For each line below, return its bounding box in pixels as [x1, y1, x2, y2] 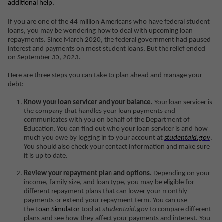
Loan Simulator [35, 206, 80, 213]
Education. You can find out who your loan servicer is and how [24, 125, 208, 133]
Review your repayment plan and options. [24, 170, 152, 177]
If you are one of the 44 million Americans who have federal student [8, 18, 210, 26]
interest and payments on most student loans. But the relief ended [8, 45, 205, 53]
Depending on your [152, 170, 210, 177]
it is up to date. [24, 152, 68, 160]
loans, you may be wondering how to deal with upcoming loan [8, 27, 193, 35]
